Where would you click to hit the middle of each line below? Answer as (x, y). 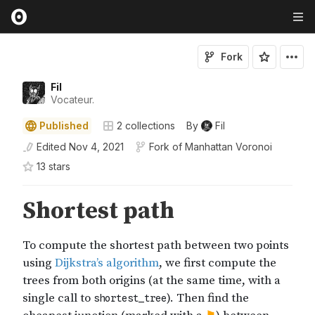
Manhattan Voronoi (229, 147)
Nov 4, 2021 (96, 147)
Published (64, 126)
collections (149, 126)
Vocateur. (72, 99)
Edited (51, 147)
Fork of (166, 147)
